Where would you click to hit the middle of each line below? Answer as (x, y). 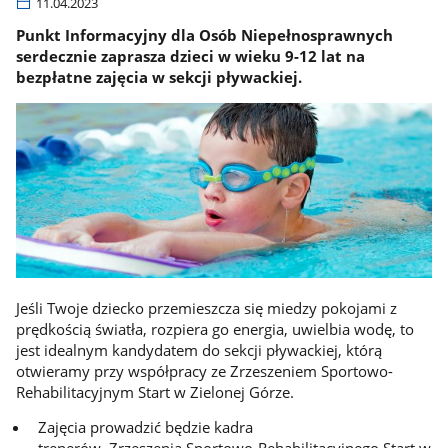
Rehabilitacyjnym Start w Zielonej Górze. (156, 391)
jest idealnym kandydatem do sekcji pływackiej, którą (198, 349)
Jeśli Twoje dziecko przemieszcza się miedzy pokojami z (206, 307)
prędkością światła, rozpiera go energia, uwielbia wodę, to (214, 328)
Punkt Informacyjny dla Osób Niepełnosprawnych (204, 35)
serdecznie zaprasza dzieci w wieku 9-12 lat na (190, 56)
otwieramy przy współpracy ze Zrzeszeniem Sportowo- (204, 370)
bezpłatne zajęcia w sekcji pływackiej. (158, 77)
